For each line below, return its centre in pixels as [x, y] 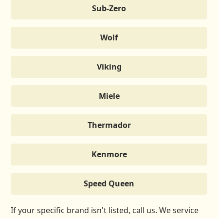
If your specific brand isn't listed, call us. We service [105, 210]
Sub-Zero [109, 8]
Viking [109, 66]
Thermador [109, 125]
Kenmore [109, 154]
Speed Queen [109, 183]
